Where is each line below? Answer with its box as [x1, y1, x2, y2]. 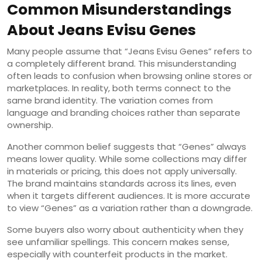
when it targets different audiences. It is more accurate [7, 189, 250, 202]
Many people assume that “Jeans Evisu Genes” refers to [7, 44, 252, 57]
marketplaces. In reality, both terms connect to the [7, 81, 231, 94]
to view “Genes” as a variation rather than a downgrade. [7, 201, 253, 214]
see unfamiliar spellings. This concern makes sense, [7, 235, 229, 248]
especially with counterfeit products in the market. [7, 247, 227, 260]
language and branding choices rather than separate [7, 106, 240, 119]
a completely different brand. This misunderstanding [7, 57, 236, 70]
